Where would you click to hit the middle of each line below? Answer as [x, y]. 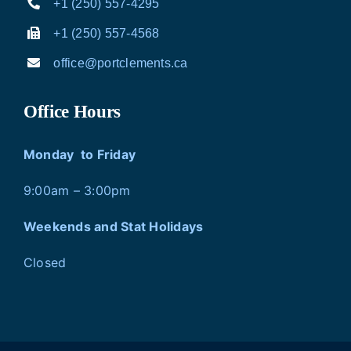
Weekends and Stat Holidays [114, 227]
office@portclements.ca [121, 63]
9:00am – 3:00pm [77, 191]
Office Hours [72, 112]
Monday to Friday [80, 155]
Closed [45, 263]
